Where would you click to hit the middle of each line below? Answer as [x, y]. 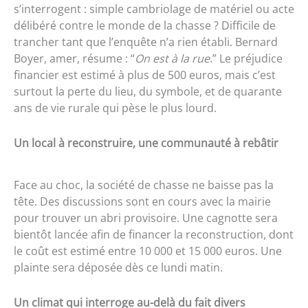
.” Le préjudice [246, 58]
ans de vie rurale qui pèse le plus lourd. [115, 108]
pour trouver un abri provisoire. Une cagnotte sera [146, 218]
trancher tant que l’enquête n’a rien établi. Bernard [146, 42]
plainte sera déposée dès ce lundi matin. [118, 267]
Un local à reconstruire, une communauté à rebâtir [146, 143]
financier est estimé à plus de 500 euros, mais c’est [145, 75]
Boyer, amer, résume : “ [74, 58]
